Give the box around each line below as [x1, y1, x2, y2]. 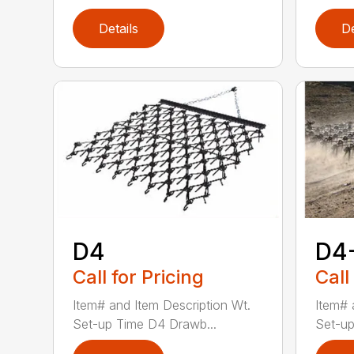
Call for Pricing [73, 265, 205, 288]
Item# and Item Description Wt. [73, 296, 251, 313]
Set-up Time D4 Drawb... [73, 315, 217, 332]
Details [99, 21, 139, 37]
